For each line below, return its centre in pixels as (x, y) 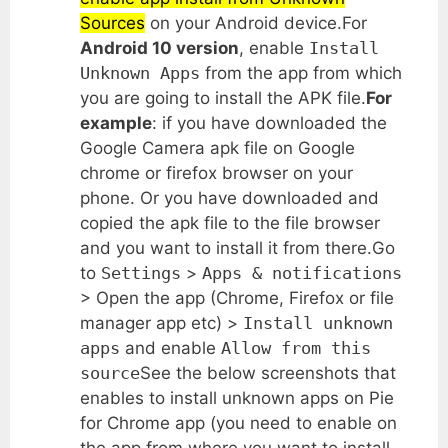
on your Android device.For (256, 22)
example (116, 122)
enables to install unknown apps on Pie (237, 397)
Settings (141, 272)
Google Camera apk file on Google (217, 147)
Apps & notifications (302, 272)
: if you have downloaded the (269, 122)
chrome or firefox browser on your (216, 172)
